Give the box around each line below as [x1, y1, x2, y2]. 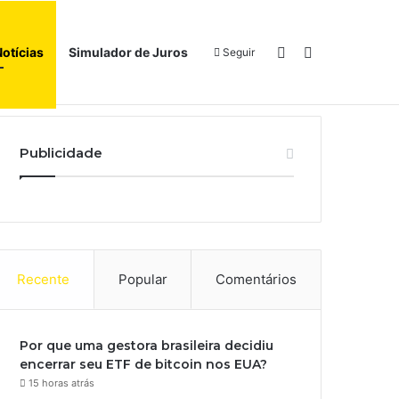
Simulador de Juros [69, 45, 188, 60]
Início [233, 63, 262, 77]
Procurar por [312, 43, 397, 61]
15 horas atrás [28, 377, 95, 389]
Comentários [216, 271, 297, 288]
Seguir [223, 45, 255, 59]
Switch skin [285, 43, 362, 61]
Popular [118, 271, 167, 288]
